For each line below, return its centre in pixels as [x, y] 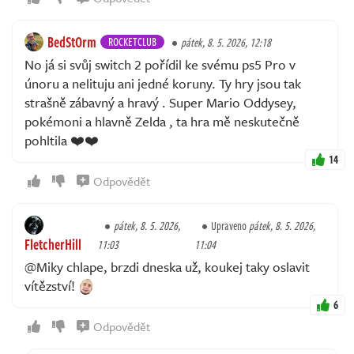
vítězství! [51, 285]
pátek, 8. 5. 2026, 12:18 [226, 42]
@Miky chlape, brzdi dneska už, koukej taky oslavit [167, 266]
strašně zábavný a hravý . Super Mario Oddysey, [160, 102]
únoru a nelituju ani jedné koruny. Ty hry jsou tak [163, 83]
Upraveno [230, 225]
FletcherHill [53, 244]
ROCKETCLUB [132, 41]
